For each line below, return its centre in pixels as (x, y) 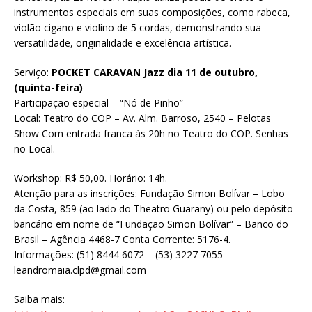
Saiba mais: (39, 299)
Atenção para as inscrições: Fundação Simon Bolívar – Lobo (149, 194)
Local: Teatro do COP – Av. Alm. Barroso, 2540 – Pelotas (142, 118)
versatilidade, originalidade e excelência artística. (123, 43)
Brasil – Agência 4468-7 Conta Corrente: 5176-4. (122, 240)
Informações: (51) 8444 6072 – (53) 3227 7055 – (123, 255)
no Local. (34, 149)
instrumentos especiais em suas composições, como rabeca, (152, 13)
